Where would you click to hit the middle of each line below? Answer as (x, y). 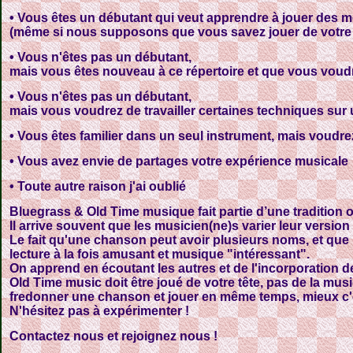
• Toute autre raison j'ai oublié (98, 186)
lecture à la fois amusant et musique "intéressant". (160, 254)
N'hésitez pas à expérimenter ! (99, 311)
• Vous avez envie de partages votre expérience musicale (179, 161)
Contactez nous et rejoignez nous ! (113, 336)
